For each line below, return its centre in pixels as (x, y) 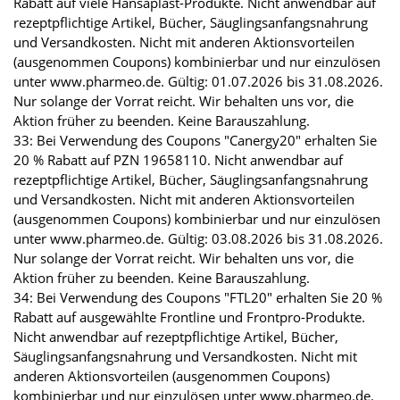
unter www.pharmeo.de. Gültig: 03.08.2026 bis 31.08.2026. (198, 239)
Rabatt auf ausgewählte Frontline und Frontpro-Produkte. (189, 317)
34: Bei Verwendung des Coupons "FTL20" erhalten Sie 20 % (198, 298)
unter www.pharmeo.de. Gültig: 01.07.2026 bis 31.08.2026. (198, 82)
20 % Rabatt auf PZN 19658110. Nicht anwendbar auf (178, 160)
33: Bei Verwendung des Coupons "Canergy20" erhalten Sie (195, 141)
